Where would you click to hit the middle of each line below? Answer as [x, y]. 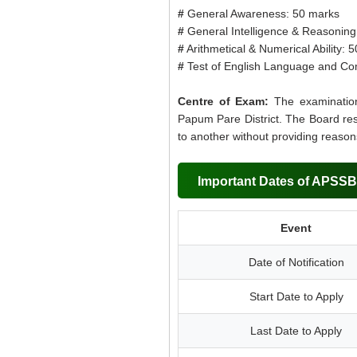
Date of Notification [296, 262]
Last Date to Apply [296, 331]
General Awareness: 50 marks [263, 14]
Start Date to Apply [296, 296]
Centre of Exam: [226, 101]
